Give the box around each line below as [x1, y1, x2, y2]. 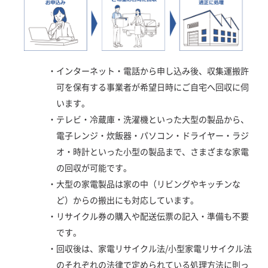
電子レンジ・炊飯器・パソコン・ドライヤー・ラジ [56, 129, 249, 142]
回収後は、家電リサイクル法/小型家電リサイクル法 [56, 242, 252, 255]
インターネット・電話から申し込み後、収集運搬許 [56, 65, 249, 77]
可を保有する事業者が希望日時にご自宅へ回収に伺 [56, 81, 249, 93]
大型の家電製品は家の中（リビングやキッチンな [56, 178, 240, 190]
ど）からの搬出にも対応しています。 [56, 194, 199, 206]
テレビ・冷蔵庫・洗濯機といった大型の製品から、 [56, 113, 249, 126]
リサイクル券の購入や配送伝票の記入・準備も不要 [56, 210, 249, 223]
